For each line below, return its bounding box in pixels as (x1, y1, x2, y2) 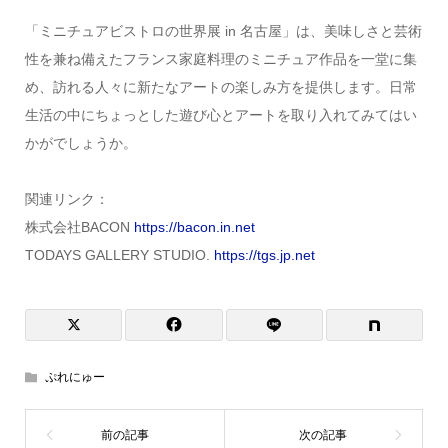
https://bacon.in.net (133, 219, 255, 236)
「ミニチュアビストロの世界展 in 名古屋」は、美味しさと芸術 (24, 23, 422, 40)
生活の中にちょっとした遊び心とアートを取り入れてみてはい (24, 107, 417, 124)
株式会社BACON (24, 219, 134, 236)
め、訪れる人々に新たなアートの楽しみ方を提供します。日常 (24, 79, 417, 96)
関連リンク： (24, 191, 109, 208)
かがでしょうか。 (24, 135, 137, 152)
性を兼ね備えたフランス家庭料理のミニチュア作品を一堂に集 (24, 51, 417, 68)
